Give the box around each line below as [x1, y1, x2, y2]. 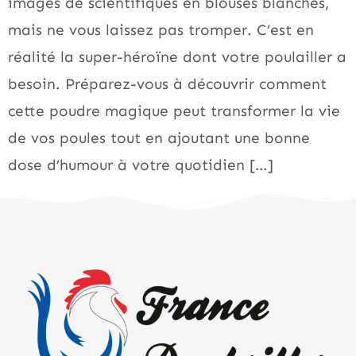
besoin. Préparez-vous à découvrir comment [8, 75, 327, 94]
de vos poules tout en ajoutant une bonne [8, 129, 310, 148]
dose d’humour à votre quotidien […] [8, 156, 273, 175]
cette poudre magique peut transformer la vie [8, 102, 340, 121]
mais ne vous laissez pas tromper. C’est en [8, 21, 314, 40]
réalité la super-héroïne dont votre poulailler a [8, 48, 346, 67]
